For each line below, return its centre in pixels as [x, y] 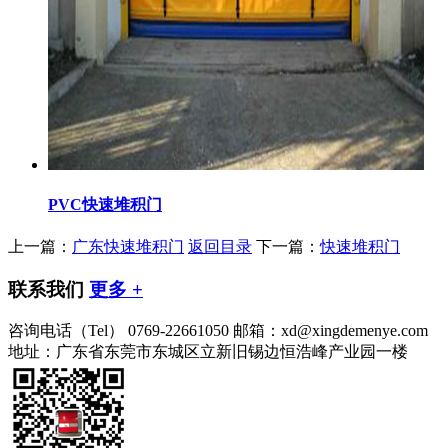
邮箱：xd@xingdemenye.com [330, 331]
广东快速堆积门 [128, 247]
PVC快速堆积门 [105, 204]
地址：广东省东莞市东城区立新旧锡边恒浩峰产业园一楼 [208, 352]
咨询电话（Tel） [68, 331]
